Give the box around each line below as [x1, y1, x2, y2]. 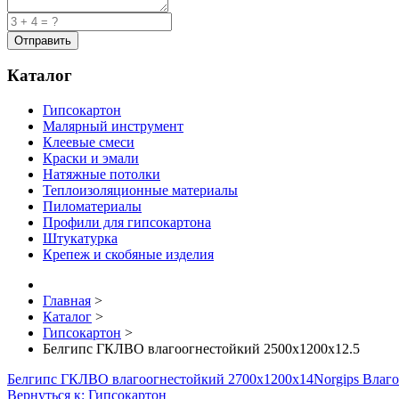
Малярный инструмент [43, 118, 183, 134]
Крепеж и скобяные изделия [43, 247, 214, 263]
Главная [43, 293, 91, 309]
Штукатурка [43, 231, 118, 247]
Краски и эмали [43, 151, 139, 167]
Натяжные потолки [43, 167, 160, 183]
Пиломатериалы [43, 199, 142, 215]
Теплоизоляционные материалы [43, 183, 238, 199]
